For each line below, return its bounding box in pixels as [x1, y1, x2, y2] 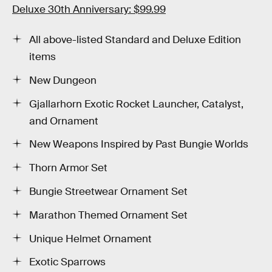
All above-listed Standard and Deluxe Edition [29, 33, 241, 46]
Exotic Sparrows [29, 256, 106, 269]
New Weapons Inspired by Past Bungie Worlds [29, 138, 248, 151]
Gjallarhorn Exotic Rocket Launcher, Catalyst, [29, 97, 243, 110]
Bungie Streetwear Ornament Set [29, 185, 188, 198]
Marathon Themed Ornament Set [29, 208, 188, 222]
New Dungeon [29, 73, 97, 87]
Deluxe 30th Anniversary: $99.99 [12, 3, 166, 16]
